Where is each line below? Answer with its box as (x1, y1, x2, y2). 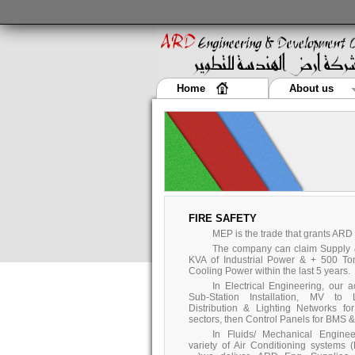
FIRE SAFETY (189, 212, 257, 224)
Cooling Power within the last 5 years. (189, 265, 350, 277)
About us (289, 82, 334, 94)
